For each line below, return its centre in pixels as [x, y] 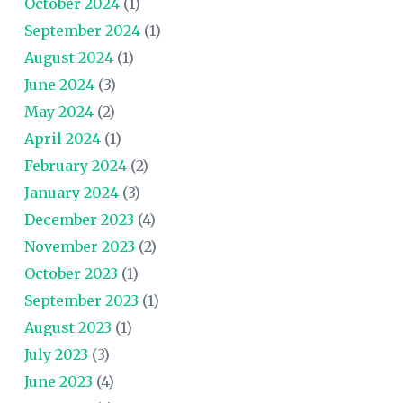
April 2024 [62, 138]
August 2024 [68, 57]
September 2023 [81, 300]
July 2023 [56, 354]
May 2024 [58, 111]
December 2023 [79, 219]
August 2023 [67, 327]
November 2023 [79, 246]
